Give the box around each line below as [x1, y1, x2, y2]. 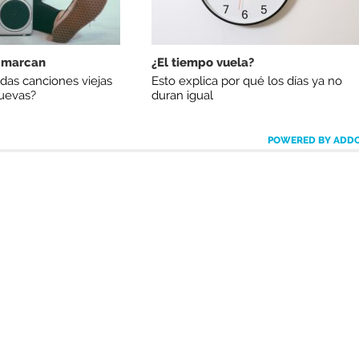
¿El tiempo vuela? [151, 55, 254, 71]
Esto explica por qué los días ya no [151, 73, 342, 88]
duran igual [151, 87, 213, 103]
